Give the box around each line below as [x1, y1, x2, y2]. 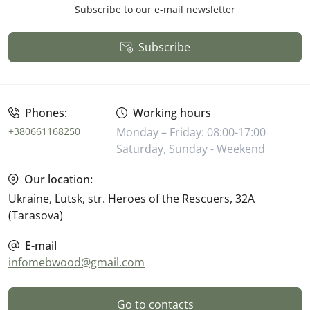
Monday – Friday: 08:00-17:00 [116, 125, 266, 140]
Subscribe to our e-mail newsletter [75, 3, 235, 17]
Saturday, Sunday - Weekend [116, 141, 265, 157]
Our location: [24, 172, 93, 188]
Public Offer [73, 55, 117, 68]
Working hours [133, 105, 211, 121]
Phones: [25, 105, 67, 121]
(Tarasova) [8, 208, 63, 224]
